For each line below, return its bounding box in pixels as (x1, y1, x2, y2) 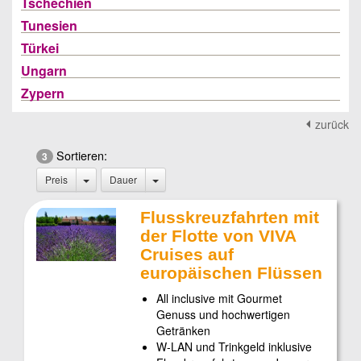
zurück (315, 116, 349, 132)
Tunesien (21, 16, 77, 35)
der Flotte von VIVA (140, 226, 297, 245)
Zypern (21, 84, 64, 102)
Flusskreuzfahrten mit (140, 208, 320, 226)
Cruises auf (140, 245, 234, 263)
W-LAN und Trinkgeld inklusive (156, 338, 313, 355)
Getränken (156, 322, 211, 338)
